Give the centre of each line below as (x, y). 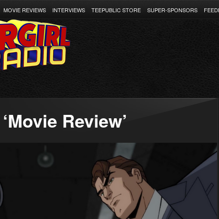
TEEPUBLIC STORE (116, 10)
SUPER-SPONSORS (172, 10)
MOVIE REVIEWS (25, 10)
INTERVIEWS (69, 10)
